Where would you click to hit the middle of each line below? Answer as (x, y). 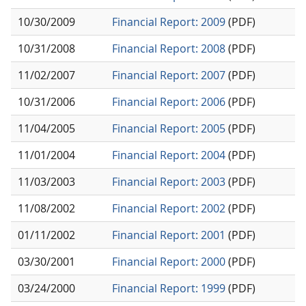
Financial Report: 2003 (169, 181)
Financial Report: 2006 (169, 101)
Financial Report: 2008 (169, 48)
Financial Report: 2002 (169, 208)
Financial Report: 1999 (169, 288)
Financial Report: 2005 (169, 128)
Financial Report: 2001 (169, 235)
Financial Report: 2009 (169, 22)
